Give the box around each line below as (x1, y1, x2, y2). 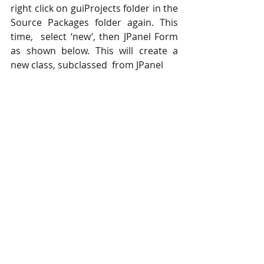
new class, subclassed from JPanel (11, 58, 163, 72)
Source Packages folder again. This (11, 16, 178, 29)
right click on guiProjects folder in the (11, 2, 178, 15)
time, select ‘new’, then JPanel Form (11, 30, 178, 44)
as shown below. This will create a (11, 44, 178, 58)
